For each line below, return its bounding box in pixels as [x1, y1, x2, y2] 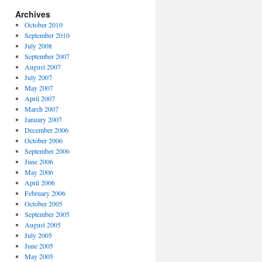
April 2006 [24, 178, 55, 187]
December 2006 [24, 125, 68, 135]
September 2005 [24, 209, 70, 219]
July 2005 [24, 230, 52, 240]
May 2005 [24, 251, 53, 261]
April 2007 [24, 94, 55, 103]
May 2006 [24, 167, 53, 177]
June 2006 [24, 157, 53, 166]
